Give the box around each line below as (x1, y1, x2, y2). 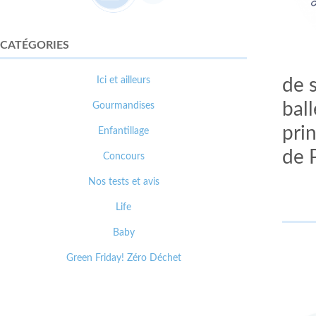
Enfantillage (98, 126, 149, 136)
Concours (102, 152, 145, 162)
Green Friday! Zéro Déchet (66, 253, 181, 263)
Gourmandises (92, 101, 154, 111)
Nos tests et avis (87, 177, 159, 187)
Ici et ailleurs (97, 75, 150, 85)
